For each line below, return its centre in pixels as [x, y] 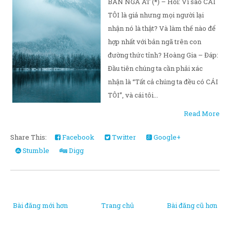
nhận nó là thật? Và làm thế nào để [162, 28]
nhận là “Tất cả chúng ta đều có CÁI [163, 82]
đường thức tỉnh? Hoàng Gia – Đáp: [163, 55]
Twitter [123, 137]
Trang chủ [117, 205]
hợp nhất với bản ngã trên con [155, 42]
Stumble [35, 150]
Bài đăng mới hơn [40, 205]
